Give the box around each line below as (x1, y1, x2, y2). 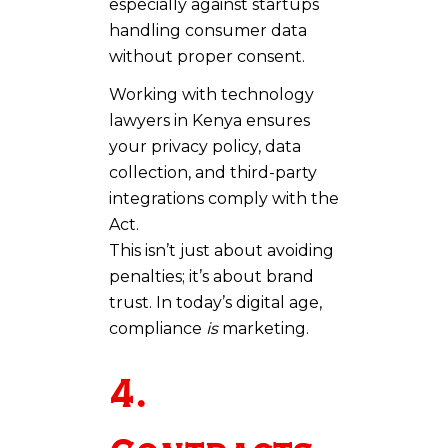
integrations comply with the (109, 188, 339, 208)
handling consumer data (109, 20, 307, 40)
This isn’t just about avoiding (109, 240, 334, 260)
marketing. (218, 318, 309, 338)
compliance (109, 318, 206, 338)
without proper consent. (109, 46, 305, 66)
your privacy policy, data (109, 136, 301, 156)
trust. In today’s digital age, (109, 292, 322, 312)
